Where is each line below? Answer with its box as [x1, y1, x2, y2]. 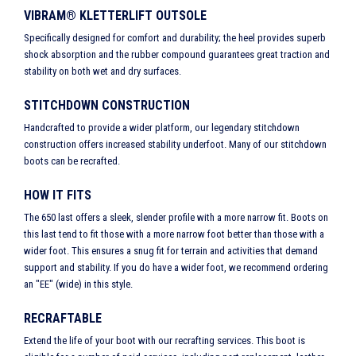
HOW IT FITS [24, 188, 91, 203]
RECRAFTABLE [24, 311, 102, 327]
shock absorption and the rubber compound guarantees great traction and [24, 48, 330, 61]
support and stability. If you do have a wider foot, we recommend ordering [24, 261, 328, 274]
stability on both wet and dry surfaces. [24, 65, 181, 78]
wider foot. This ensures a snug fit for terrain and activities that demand [24, 245, 318, 257]
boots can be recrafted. [24, 155, 120, 168]
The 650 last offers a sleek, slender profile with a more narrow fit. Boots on [24, 211, 328, 224]
